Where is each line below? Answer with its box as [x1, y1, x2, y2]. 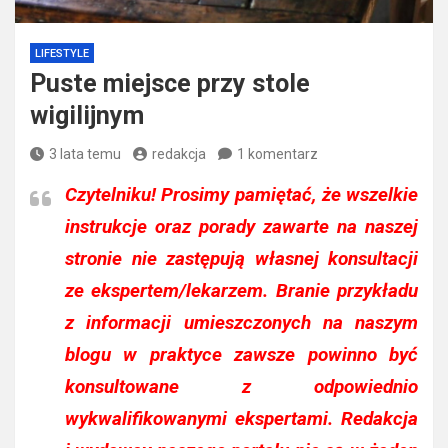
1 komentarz [237, 146, 318, 163]
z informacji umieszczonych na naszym [65, 311, 418, 335]
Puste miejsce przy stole [30, 69, 310, 99]
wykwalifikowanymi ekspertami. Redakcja [65, 407, 418, 431]
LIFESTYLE [35, 47, 89, 61]
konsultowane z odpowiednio [65, 375, 418, 399]
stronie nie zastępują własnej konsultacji [65, 247, 418, 271]
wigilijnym [30, 101, 144, 131]
